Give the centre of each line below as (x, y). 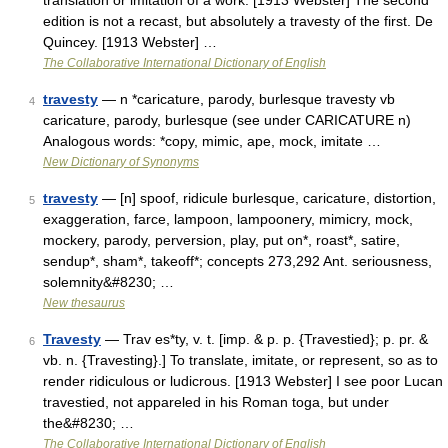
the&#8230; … (88, 423)
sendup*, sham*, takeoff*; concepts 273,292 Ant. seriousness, (237, 261)
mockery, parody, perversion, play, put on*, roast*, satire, (221, 240)
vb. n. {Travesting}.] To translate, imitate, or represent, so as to (240, 360)
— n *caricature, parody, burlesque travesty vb (246, 99)
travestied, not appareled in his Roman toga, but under (216, 402)
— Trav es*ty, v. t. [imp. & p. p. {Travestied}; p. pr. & (264, 339)
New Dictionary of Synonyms (121, 162)
